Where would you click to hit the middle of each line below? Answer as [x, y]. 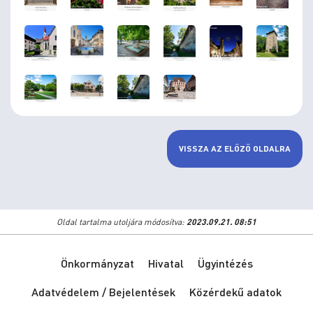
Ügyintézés [225, 263]
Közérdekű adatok [235, 292]
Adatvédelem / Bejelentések [103, 292]
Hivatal [166, 263]
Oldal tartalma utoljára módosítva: [122, 222]
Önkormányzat [97, 263]
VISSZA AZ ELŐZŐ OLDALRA [235, 148]
